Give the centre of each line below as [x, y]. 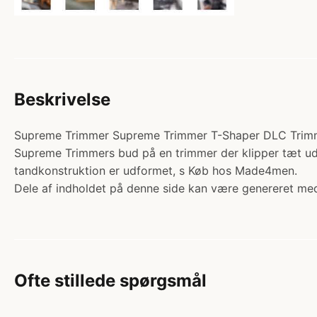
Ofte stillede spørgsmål [110, 280]
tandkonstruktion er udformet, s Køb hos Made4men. [156, 170]
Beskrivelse [62, 99]
